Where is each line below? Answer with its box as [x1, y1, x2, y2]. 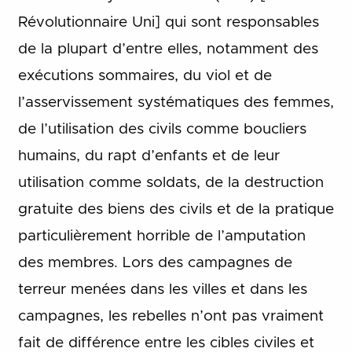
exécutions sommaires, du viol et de [17, 68, 272, 83]
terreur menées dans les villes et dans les [17, 281, 307, 297]
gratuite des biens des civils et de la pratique [17, 201, 334, 217]
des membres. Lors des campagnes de [17, 255, 292, 270]
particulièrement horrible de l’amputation [17, 228, 306, 244]
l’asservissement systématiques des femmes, [17, 94, 334, 110]
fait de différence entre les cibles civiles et [17, 335, 314, 350]
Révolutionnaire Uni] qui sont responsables [17, 14, 319, 30]
